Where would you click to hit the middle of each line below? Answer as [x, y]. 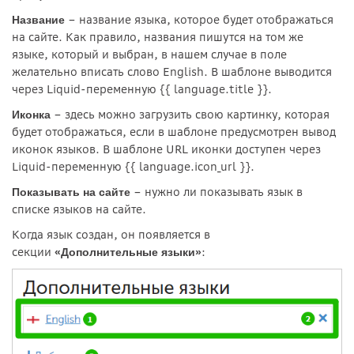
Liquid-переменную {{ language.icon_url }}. [133, 166]
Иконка [31, 114]
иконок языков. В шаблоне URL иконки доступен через [166, 149]
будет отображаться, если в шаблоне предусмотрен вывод [174, 132]
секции [33, 252]
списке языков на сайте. [79, 209]
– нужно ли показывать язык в [217, 192]
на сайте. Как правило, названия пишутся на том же [158, 37]
